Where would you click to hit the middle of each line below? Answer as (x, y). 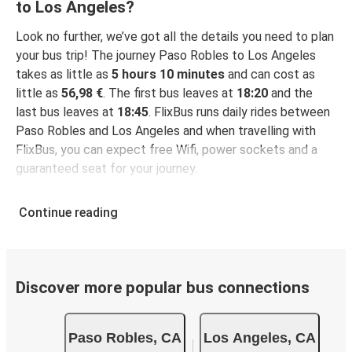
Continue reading (68, 213)
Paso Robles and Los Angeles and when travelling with (166, 131)
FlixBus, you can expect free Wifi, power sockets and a (167, 150)
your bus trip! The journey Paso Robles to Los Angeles (166, 56)
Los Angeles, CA (259, 337)
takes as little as (64, 75)
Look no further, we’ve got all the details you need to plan (175, 37)
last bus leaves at (66, 112)
